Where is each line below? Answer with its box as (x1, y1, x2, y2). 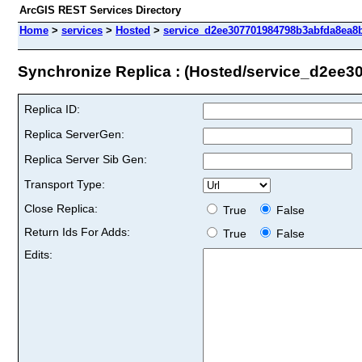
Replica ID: (24, 102, 80, 116)
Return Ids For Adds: (24, 225, 130, 238)
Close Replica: (24, 201, 98, 215)
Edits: (24, 247, 53, 261)
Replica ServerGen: (24, 127, 124, 141)
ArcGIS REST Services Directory (19, 4, 181, 16)
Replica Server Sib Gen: (24, 152, 147, 166)
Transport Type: (24, 177, 105, 191)
